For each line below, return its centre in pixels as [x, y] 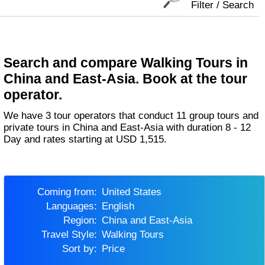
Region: [83, 221]
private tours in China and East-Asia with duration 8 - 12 [127, 127]
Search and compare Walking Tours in [126, 63]
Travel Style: [72, 235]
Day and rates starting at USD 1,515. [85, 139]
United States [135, 192]
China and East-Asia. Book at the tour [126, 79]
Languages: [74, 206]
